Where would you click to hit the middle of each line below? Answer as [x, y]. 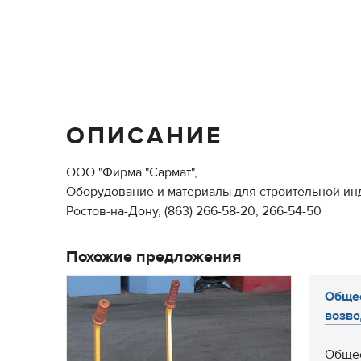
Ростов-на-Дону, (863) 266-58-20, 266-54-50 [194, 211]
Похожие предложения [154, 257]
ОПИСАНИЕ [144, 136]
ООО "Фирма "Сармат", [132, 172]
